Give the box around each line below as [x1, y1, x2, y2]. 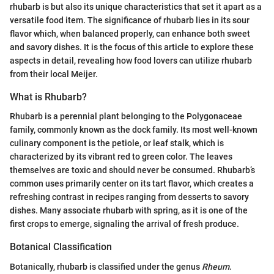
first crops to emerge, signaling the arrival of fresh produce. [10, 219, 239, 229]
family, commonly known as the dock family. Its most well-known [10, 125, 257, 135]
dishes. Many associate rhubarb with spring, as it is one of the [10, 206, 248, 216]
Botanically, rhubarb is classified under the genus [10, 261, 202, 272]
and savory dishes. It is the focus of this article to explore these [10, 42, 254, 53]
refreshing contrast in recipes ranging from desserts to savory [10, 192, 249, 202]
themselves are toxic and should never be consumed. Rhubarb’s [10, 165, 255, 176]
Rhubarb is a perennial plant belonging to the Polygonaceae [10, 111, 242, 122]
